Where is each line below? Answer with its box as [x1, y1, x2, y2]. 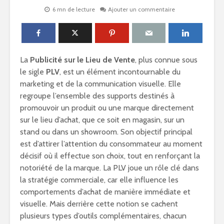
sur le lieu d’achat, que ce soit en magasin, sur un [20, 115, 184, 124]
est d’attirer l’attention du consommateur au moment [20, 139, 202, 148]
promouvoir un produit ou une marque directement [20, 103, 194, 112]
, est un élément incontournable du [59, 67, 180, 76]
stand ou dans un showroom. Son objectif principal [20, 127, 192, 136]
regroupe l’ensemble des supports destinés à [20, 91, 174, 100]
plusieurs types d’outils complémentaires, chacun [20, 211, 186, 220]
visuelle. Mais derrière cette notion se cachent [20, 199, 178, 208]
